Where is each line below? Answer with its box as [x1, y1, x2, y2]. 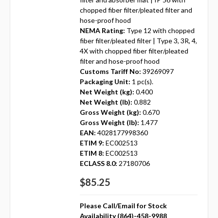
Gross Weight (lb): [79, 118, 139, 127]
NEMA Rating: [79, 26, 125, 35]
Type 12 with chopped [126, 26, 195, 35]
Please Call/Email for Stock [79, 201, 167, 210]
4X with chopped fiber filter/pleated [79, 46, 188, 55]
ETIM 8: [79, 148, 104, 157]
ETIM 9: [79, 138, 104, 147]
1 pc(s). [131, 77, 153, 86]
